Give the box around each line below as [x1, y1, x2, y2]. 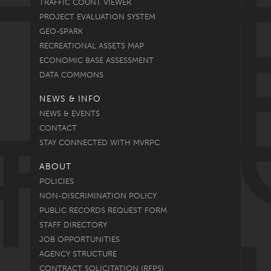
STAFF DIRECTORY [39, 220, 107, 229]
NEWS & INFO [39, 93, 101, 104]
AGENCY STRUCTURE [39, 249, 117, 258]
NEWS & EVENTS [39, 108, 100, 118]
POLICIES [39, 176, 74, 186]
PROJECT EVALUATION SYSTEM [39, 11, 155, 21]
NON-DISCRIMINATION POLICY [39, 191, 157, 200]
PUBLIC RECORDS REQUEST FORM [39, 205, 167, 215]
